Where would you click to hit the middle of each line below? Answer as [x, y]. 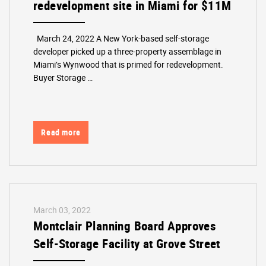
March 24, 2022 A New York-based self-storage [121, 39]
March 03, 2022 [62, 210]
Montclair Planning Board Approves [125, 226]
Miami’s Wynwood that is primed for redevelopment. [129, 65]
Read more [61, 132]
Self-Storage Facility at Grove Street [127, 244]
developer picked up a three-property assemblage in [128, 52]
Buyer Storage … [63, 78]
